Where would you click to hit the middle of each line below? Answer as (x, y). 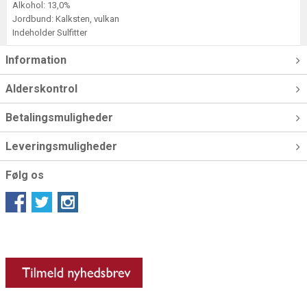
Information (36, 60)
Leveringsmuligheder (61, 146)
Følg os (25, 175)
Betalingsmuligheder (59, 118)
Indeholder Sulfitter (50, 33)
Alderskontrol (41, 89)
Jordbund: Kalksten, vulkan (66, 19)
